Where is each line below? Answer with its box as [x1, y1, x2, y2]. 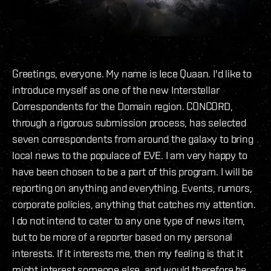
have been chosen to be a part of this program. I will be [12, 165, 253, 178]
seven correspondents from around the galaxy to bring [12, 132, 253, 146]
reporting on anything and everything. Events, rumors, [12, 181, 252, 195]
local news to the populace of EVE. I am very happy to [12, 149, 247, 162]
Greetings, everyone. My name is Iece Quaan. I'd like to [12, 67, 252, 80]
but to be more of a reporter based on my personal [12, 230, 233, 244]
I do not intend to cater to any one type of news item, [12, 214, 246, 227]
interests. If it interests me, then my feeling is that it [12, 247, 243, 260]
